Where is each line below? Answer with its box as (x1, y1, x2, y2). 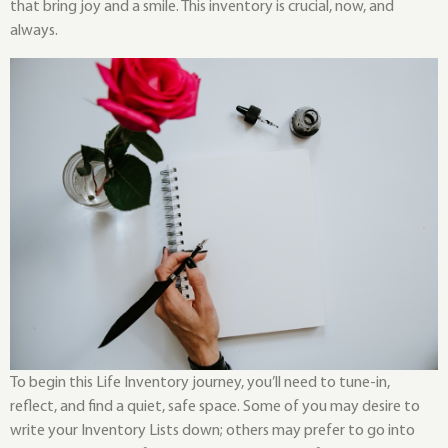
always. (10, 23, 58, 40)
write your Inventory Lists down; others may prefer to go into (10, 422, 415, 439)
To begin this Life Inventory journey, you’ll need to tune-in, (10, 374, 390, 391)
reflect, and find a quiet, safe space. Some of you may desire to (10, 398, 420, 415)
